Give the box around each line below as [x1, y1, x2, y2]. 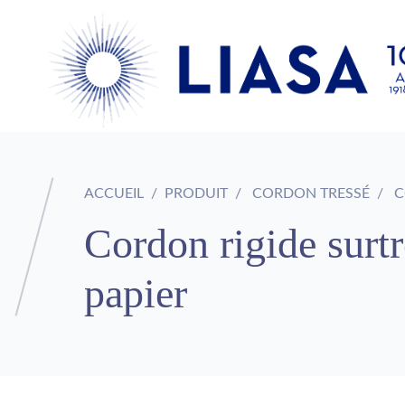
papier [84, 269, 187, 316]
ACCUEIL [84, 185, 144, 201]
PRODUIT [165, 185, 228, 201]
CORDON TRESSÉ [249, 185, 370, 201]
